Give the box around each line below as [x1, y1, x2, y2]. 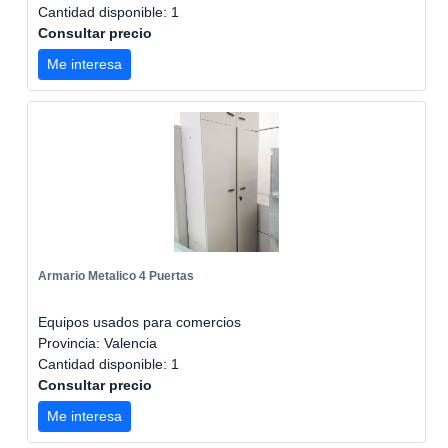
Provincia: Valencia [38, 335, 157, 351]
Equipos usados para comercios [38, 314, 241, 330]
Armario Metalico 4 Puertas [38, 269, 194, 283]
